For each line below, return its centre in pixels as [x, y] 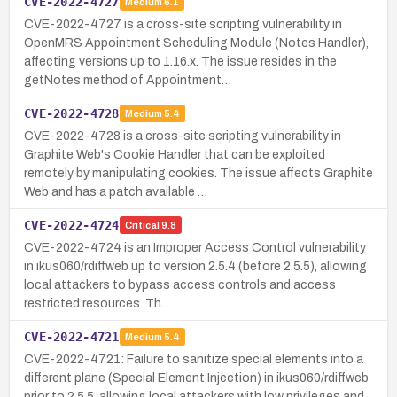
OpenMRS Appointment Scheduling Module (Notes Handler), [196, 43]
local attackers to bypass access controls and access [180, 284]
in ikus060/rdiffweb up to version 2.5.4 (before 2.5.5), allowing [195, 266]
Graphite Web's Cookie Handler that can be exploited [175, 154]
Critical [142, 226]
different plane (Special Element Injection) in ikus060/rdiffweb [196, 378]
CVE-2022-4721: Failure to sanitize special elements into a [194, 359]
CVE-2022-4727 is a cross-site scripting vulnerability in [183, 24]
